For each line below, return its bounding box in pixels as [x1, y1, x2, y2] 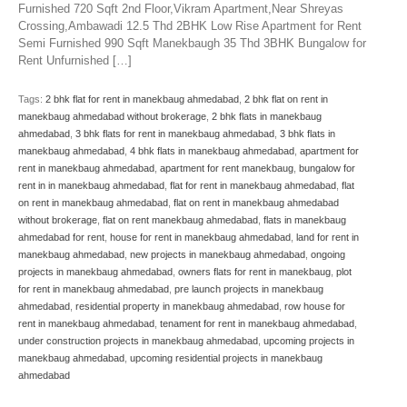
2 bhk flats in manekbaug [212, 111, 322, 123]
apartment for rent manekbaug [160, 163, 293, 174]
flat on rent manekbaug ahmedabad [103, 214, 258, 226]
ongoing [311, 249, 345, 261]
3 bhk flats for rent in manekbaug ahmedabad [75, 128, 274, 140]
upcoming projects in [263, 335, 354, 347]
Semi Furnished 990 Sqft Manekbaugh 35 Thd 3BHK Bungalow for [18, 36, 366, 51]
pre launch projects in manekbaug [174, 283, 323, 295]
